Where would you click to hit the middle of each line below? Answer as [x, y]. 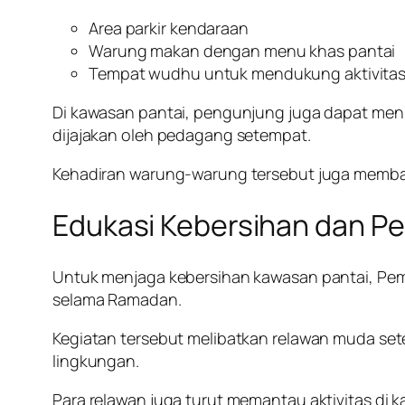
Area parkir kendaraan [169, 28]
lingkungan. [96, 361]
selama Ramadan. [117, 300]
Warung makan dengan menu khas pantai [242, 50]
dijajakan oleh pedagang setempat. [182, 134]
